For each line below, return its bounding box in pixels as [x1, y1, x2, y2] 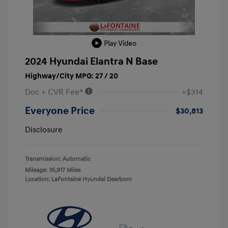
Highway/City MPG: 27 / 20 [25, 71, 118, 81]
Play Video [104, 39, 136, 48]
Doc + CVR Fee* [25, 87, 84, 97]
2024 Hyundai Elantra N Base [25, 55, 158, 68]
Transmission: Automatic [25, 155, 91, 163]
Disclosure [25, 124, 63, 135]
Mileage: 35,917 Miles [25, 166, 80, 174]
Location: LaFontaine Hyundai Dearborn [25, 175, 132, 183]
